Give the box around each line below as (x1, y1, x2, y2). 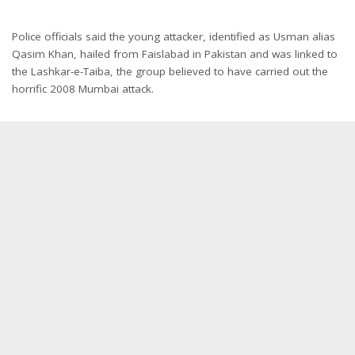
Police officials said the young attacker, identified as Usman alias (12, 29, 335, 44)
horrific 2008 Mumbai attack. (12, 81, 154, 96)
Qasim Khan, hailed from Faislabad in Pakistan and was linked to (12, 46, 338, 61)
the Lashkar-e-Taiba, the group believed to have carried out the (12, 63, 328, 78)
